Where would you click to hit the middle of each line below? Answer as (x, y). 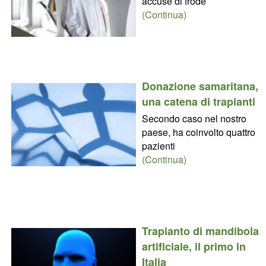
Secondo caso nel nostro (194, 118)
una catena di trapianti (198, 101)
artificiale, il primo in (194, 246)
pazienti (158, 145)
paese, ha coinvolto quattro (198, 132)
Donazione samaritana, (200, 86)
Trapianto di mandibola (200, 231)
